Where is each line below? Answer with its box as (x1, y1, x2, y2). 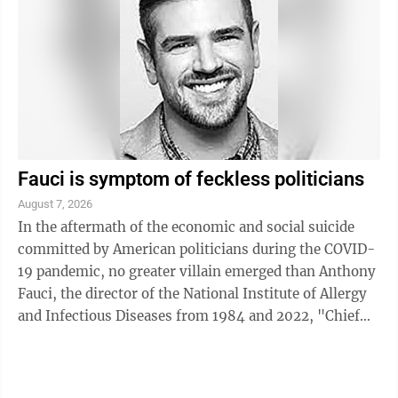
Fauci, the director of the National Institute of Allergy (18, 285, 367, 303)
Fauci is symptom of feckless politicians (18, 168, 364, 191)
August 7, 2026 (18, 197, 92, 211)
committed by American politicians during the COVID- (18, 241, 375, 259)
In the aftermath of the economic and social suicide (18, 219, 354, 236)
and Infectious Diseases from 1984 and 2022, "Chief (18, 307, 360, 325)
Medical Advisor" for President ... (18, 330, 235, 347)
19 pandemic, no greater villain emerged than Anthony (18, 263, 376, 281)
